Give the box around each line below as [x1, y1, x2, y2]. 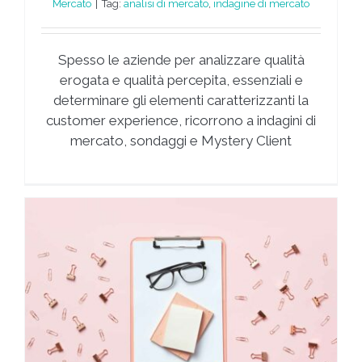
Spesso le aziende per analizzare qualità [57, 51, 305, 68]
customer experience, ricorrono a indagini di [46, 112, 316, 128]
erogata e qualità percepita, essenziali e [59, 71, 303, 88]
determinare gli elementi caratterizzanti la [53, 91, 309, 108]
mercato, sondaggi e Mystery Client [70, 132, 292, 149]
